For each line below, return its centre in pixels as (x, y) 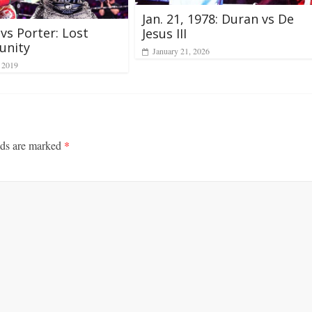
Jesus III (164, 33)
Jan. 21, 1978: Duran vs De (218, 18)
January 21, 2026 (181, 50)
